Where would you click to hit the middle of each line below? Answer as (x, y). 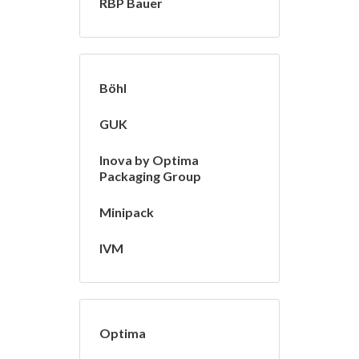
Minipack (127, 212)
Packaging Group (150, 176)
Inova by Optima (149, 160)
